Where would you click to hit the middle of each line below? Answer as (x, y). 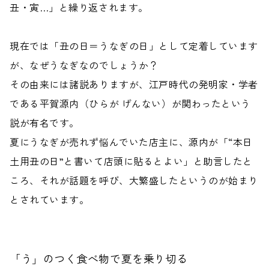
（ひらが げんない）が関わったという (165, 103)
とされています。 (50, 199)
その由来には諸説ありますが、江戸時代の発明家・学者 (134, 84)
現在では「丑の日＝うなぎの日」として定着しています (134, 46)
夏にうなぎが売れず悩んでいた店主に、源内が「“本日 (131, 142)
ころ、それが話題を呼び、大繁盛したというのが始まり (134, 180)
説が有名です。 (44, 122)
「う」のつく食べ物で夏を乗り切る (99, 258)
